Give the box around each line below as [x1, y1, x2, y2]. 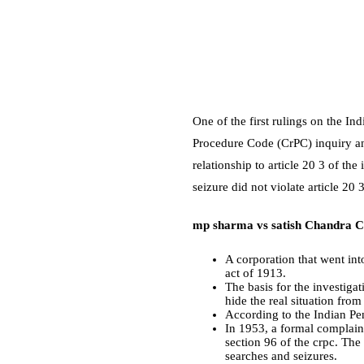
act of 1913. [225, 266, 286, 279]
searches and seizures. [225, 349, 337, 362]
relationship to [193, 158, 268, 171]
